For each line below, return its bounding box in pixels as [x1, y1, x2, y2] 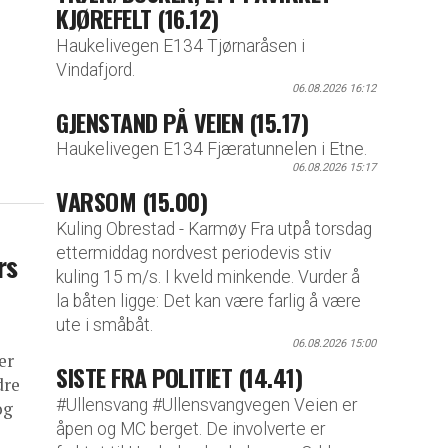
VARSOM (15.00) [56, 183, 208, 220]
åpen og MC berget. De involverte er [56, 418, 325, 439]
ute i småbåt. [56, 315, 153, 335]
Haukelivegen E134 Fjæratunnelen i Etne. [56, 139, 367, 160]
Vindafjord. [56, 59, 135, 80]
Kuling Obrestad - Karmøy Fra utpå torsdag [56, 219, 372, 239]
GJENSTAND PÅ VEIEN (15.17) [56, 103, 309, 140]
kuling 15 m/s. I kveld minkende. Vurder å [56, 267, 360, 287]
